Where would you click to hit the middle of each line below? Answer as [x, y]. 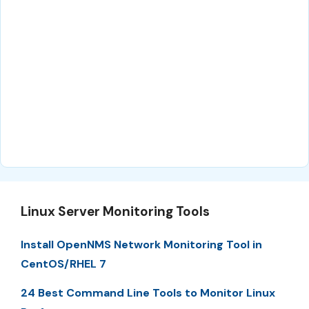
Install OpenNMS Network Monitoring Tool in [141, 245]
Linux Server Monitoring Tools [115, 211]
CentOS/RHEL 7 [63, 264]
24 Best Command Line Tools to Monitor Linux [148, 293]
